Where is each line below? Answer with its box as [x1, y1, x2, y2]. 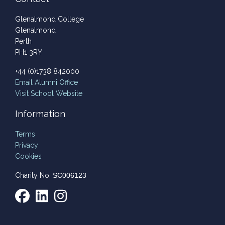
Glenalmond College [15, 15, 84, 23]
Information [15, 108, 65, 119]
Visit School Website [15, 89, 82, 97]
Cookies [15, 152, 42, 160]
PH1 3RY [15, 48, 42, 56]
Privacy [15, 141, 38, 149]
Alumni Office [33, 78, 78, 86]
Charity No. [15, 171, 53, 179]
